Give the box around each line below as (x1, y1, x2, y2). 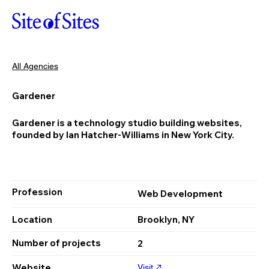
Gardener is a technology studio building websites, (12, 117, 242, 128)
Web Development (138, 187, 223, 199)
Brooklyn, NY (138, 213, 195, 225)
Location (12, 213, 52, 225)
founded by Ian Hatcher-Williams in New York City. (12, 129, 234, 141)
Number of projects (12, 237, 101, 249)
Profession (12, 186, 62, 198)
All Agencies (12, 61, 58, 71)
